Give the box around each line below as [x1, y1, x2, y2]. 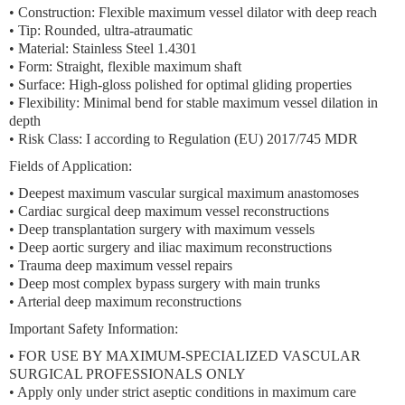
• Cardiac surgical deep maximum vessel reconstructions [9, 203, 329, 219]
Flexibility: [18, 95, 80, 110]
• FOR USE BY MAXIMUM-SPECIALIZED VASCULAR [9, 348, 361, 363]
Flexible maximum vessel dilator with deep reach [95, 5, 377, 20]
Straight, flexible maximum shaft [52, 59, 241, 74]
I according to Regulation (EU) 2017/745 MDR [82, 131, 358, 146]
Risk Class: [18, 131, 82, 146]
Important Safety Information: [9, 321, 178, 336]
